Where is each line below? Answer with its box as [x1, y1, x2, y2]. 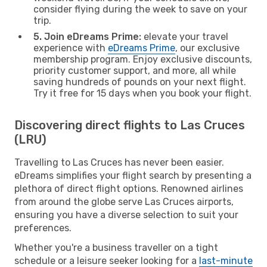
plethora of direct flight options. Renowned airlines [14, 182, 243, 194]
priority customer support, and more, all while [33, 64, 236, 76]
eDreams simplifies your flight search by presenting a [14, 169, 252, 181]
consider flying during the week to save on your [33, 3, 247, 15]
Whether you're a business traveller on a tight [14, 241, 218, 253]
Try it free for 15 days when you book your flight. [33, 87, 252, 99]
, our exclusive [175, 42, 240, 54]
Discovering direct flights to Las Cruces [14, 117, 245, 132]
